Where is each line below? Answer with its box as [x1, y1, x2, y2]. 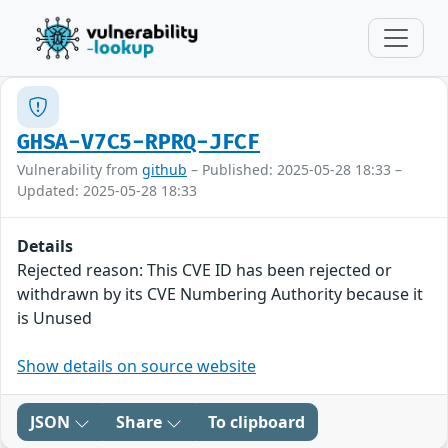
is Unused [17, 307, 92, 329]
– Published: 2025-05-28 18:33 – [187, 160, 402, 179]
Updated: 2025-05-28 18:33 [17, 181, 197, 200]
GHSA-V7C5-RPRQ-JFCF [17, 130, 261, 155]
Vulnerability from [17, 160, 142, 179]
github [142, 160, 187, 179]
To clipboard [208, 411, 305, 433]
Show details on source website [17, 355, 256, 377]
